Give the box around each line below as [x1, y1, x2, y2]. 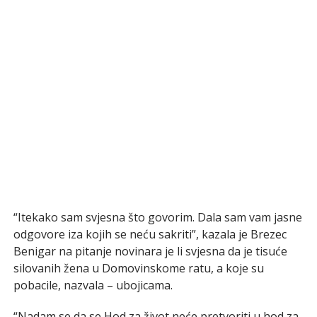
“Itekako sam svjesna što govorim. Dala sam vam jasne [13, 209, 302, 225]
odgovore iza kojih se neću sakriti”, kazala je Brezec [13, 226, 287, 242]
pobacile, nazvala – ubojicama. [13, 277, 173, 293]
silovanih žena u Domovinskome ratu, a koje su [13, 260, 264, 276]
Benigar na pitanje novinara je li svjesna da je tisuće [13, 243, 287, 259]
